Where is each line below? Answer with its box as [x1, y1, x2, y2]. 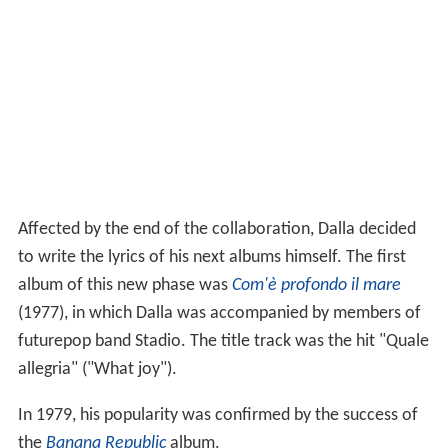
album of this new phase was [17, 275, 232, 295]
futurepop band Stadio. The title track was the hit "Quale [17, 331, 429, 351]
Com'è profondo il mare [231, 275, 401, 295]
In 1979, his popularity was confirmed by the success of [17, 405, 418, 425]
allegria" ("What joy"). [17, 359, 177, 379]
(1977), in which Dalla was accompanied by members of [17, 303, 421, 323]
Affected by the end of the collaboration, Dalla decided [17, 219, 416, 239]
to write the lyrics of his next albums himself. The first [17, 247, 406, 267]
